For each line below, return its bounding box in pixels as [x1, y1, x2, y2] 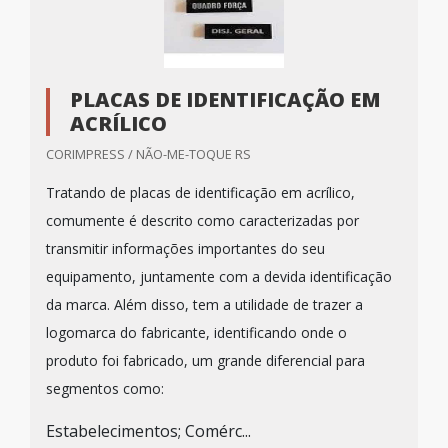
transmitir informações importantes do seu [46, 239, 325, 258]
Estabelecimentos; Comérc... [46, 420, 251, 442]
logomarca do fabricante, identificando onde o [46, 323, 347, 342]
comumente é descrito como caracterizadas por [46, 211, 359, 230]
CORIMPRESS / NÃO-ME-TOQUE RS [46, 145, 251, 163]
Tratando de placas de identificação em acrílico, [46, 183, 355, 202]
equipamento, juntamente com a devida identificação [46, 267, 392, 286]
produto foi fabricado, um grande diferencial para [46, 351, 365, 370]
